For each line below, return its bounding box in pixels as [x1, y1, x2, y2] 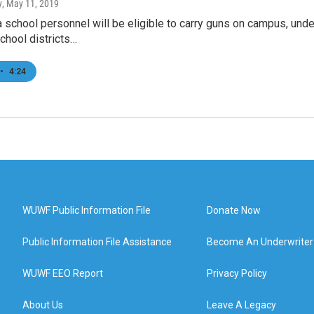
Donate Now [207, 205, 261, 216]
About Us [22, 299, 63, 310]
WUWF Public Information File [22, 205, 151, 216]
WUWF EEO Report [22, 268, 103, 279]
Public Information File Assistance [22, 236, 172, 247]
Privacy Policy [207, 268, 268, 279]
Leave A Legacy [207, 299, 277, 310]
